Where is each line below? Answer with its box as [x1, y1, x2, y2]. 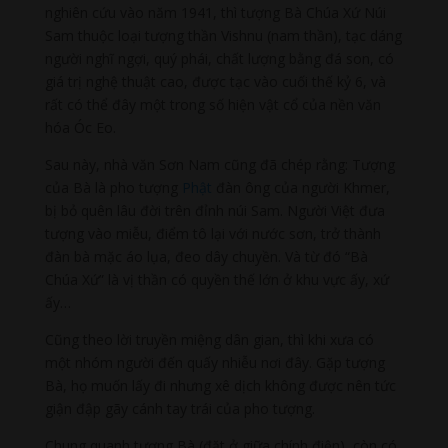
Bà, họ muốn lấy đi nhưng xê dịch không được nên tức [44, 375, 396, 395]
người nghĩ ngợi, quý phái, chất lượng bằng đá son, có [44, 48, 394, 68]
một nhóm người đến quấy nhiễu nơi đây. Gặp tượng [44, 352, 385, 372]
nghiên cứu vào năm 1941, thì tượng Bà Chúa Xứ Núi [44, 2, 386, 22]
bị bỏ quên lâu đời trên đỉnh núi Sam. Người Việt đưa [44, 200, 385, 220]
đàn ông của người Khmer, [211, 177, 390, 197]
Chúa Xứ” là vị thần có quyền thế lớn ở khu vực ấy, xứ [44, 269, 389, 289]
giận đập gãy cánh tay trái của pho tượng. [44, 398, 315, 418]
